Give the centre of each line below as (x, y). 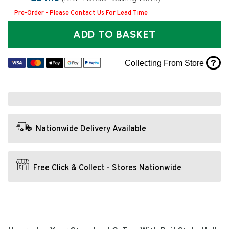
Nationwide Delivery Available (91, 129)
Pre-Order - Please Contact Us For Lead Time (81, 13)
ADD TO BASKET (136, 35)
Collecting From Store (165, 63)
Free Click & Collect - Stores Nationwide (107, 168)
